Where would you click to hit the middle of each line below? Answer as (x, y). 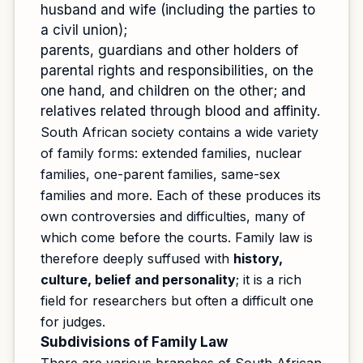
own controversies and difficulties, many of (173, 216)
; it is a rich (269, 280)
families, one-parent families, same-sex (160, 174)
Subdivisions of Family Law (134, 342)
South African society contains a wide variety (179, 132)
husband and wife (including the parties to (178, 10)
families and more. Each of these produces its (181, 195)
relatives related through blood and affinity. (180, 111)
